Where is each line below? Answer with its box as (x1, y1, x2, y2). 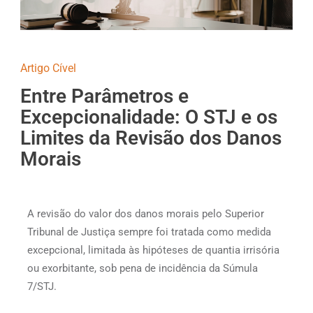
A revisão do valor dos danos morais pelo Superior (27, 207, 265, 220)
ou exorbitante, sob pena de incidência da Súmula (27, 261, 259, 275)
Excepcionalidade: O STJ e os (20, 105, 278, 129)
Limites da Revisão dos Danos (20, 126, 282, 150)
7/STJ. (27, 279, 57, 293)
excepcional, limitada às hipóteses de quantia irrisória (27, 243, 280, 256)
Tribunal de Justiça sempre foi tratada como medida (27, 225, 272, 238)
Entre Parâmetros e (20, 84, 189, 108)
